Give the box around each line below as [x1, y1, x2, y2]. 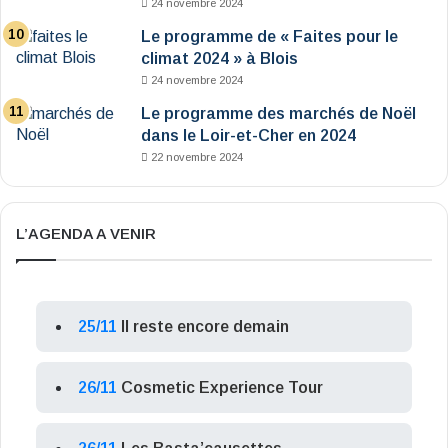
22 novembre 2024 [151, 151, 243, 164]
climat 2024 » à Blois [141, 50, 298, 68]
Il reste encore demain [121, 318, 289, 336]
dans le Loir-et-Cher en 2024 [141, 127, 356, 145]
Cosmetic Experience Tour [121, 379, 323, 397]
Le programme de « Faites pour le [141, 28, 398, 46]
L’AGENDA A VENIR [16, 225, 156, 243]
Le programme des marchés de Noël [141, 105, 416, 123]
